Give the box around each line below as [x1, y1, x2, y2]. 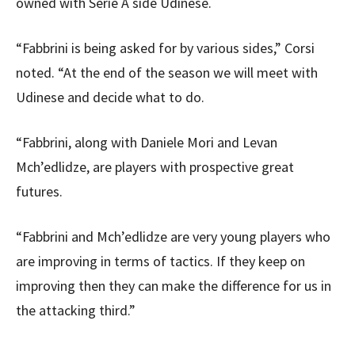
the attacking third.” [16, 301, 136, 319]
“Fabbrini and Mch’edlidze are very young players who [16, 227, 330, 246]
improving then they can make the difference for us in [16, 277, 331, 295]
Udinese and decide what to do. [16, 88, 204, 106]
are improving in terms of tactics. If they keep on [16, 252, 305, 270]
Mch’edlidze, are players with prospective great [16, 158, 294, 176]
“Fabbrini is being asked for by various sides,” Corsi [16, 39, 315, 57]
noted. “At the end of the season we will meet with [16, 63, 318, 82]
